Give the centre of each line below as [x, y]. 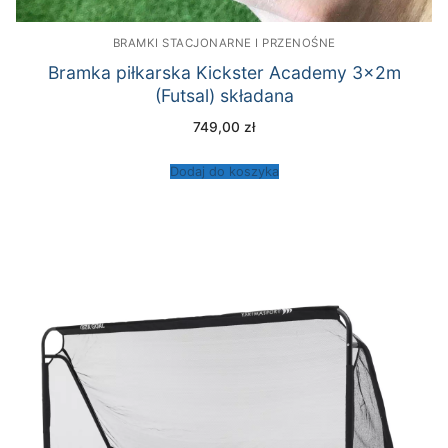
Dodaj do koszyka [224, 171]
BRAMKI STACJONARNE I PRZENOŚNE [224, 42]
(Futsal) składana [224, 96]
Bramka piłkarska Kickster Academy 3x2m [224, 73]
